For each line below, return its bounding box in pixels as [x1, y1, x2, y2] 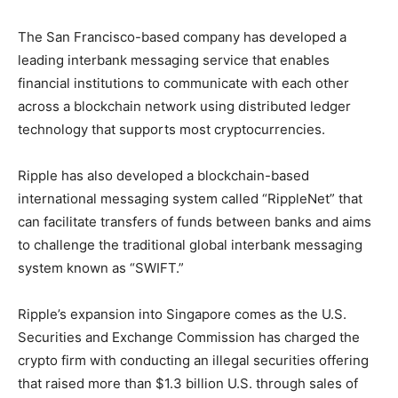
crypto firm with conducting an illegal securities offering [18, 351, 369, 369]
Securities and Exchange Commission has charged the [18, 328, 360, 346]
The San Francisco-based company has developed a [18, 28, 346, 45]
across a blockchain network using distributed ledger [18, 97, 351, 115]
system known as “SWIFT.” [18, 259, 184, 276]
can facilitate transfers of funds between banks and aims [18, 212, 371, 230]
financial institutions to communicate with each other [18, 74, 349, 92]
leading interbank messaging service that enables [18, 51, 330, 68]
